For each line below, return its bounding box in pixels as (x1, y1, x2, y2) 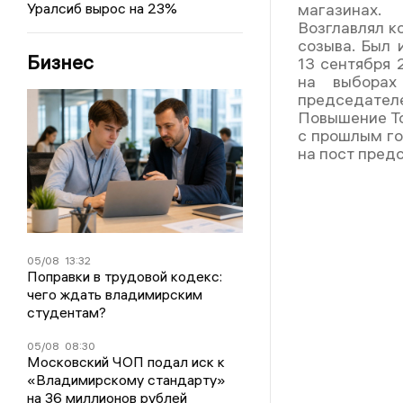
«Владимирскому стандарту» (26, 371, 226, 389)
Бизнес (26, 49, 94, 75)
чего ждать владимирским (26, 285, 202, 303)
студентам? (26, 303, 106, 321)
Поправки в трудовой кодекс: (26, 267, 222, 285)
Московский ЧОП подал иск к (26, 353, 225, 371)
